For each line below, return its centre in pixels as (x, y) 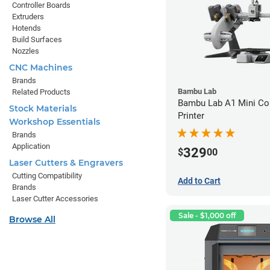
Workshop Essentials (55, 122)
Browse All (32, 219)
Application (31, 146)
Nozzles (26, 51)
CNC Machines (41, 67)
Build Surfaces (37, 39)
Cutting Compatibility (47, 176)
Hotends (27, 28)
